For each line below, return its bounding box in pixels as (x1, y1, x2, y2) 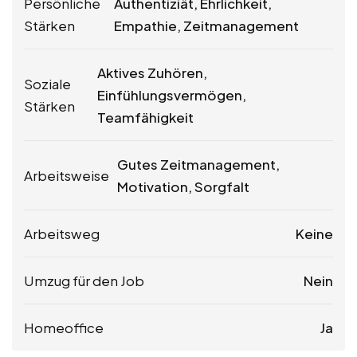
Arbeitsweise (24, 166, 109, 184)
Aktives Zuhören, (97, 63, 208, 81)
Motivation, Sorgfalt (117, 177, 249, 195)
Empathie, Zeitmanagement (114, 16, 300, 34)
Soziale (24, 74, 71, 92)
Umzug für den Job (24, 271, 144, 289)
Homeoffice (24, 318, 104, 336)
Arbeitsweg (24, 224, 100, 242)
